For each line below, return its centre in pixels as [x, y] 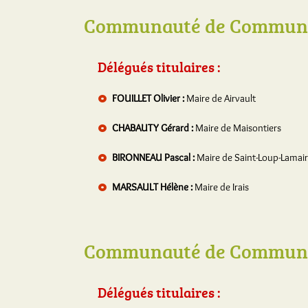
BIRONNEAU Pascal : [154, 157]
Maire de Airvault [221, 98]
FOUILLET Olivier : [149, 98]
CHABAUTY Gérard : [154, 128]
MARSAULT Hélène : [153, 187]
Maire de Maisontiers [238, 128]
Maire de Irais [222, 187]
